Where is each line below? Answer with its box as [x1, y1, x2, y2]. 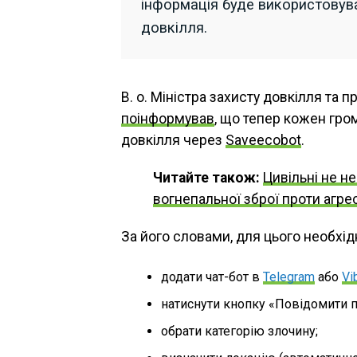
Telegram [263, 269, 315, 284]
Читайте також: [153, 169, 260, 186]
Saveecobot [226, 131, 301, 148]
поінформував [121, 110, 214, 127]
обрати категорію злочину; [161, 323, 318, 339]
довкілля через [121, 131, 226, 148]
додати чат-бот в [161, 269, 263, 284]
